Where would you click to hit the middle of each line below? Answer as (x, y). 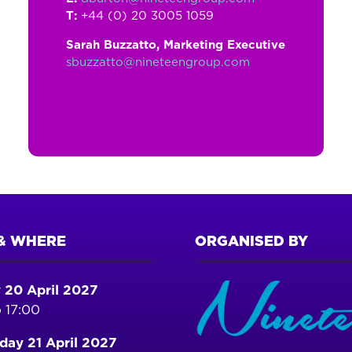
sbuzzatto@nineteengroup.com (158, 62)
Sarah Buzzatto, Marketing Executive (175, 45)
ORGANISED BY (251, 242)
